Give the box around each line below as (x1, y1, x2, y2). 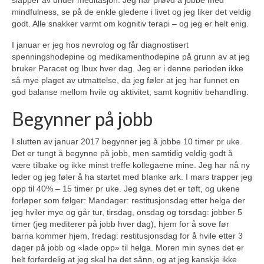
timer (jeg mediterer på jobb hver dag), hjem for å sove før (12, 219, 229, 229)
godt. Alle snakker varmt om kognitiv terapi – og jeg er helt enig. (12, 19, 249, 29)
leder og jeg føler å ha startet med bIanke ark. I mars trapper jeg (12, 172, 252, 182)
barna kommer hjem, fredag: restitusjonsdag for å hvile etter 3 (12, 231, 243, 241)
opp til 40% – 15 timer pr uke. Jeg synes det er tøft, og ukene (12, 184, 240, 194)
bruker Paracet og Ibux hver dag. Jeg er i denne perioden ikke (12, 64, 243, 74)
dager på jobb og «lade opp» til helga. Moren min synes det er (12, 243, 244, 253)
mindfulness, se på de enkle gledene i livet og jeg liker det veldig (12, 7, 251, 17)
